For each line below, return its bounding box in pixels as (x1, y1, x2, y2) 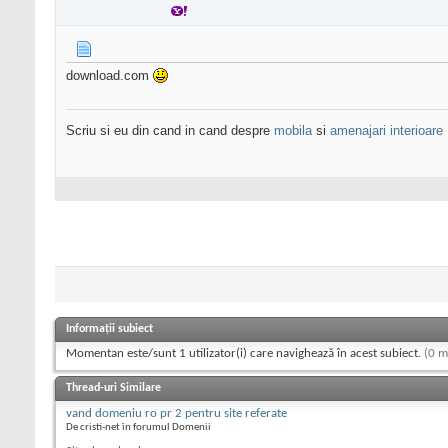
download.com (66, 68, 153, 84)
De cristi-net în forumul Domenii (66, 421, 211, 433)
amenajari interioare (330, 123, 443, 139)
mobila (274, 123, 312, 139)
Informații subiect (66, 322, 153, 335)
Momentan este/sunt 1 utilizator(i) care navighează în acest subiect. (66, 346, 424, 360)
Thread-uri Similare (66, 381, 161, 394)
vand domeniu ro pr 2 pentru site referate (66, 406, 287, 420)
